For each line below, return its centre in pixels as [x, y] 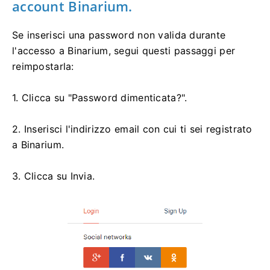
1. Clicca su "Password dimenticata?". [100, 97]
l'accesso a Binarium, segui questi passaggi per [124, 50]
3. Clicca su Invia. [54, 176]
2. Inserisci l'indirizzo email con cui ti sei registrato [132, 129]
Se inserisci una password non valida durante [119, 35]
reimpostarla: [43, 66]
